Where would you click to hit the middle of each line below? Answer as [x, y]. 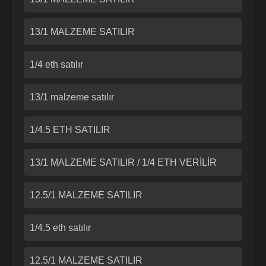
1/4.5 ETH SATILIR [70, 129]
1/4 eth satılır [56, 64]
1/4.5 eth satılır [60, 227]
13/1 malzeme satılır [72, 97]
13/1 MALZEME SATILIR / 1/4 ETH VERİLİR [123, 162]
